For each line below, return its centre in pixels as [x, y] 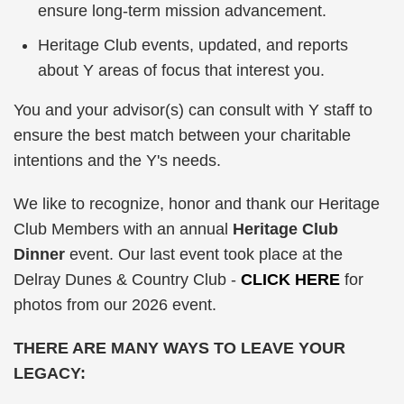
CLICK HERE [290, 280]
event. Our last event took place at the [206, 254]
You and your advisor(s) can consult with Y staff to [193, 110]
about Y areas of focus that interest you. [181, 70]
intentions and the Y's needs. [117, 161]
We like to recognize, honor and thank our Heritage [197, 204]
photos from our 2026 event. [117, 305]
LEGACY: [50, 373]
